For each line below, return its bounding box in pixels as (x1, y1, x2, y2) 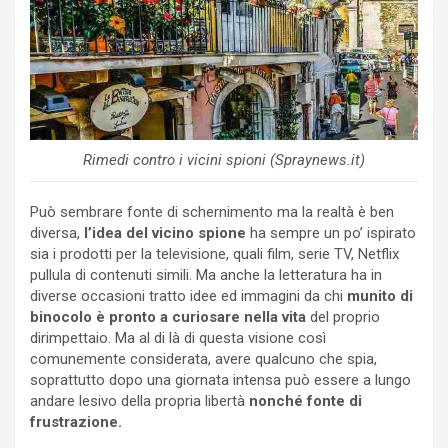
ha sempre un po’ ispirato (246, 223, 416, 242)
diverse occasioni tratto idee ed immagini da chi (30, 286, 347, 305)
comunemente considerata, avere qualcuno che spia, (30, 349, 377, 368)
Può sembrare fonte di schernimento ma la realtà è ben (30, 202, 394, 221)
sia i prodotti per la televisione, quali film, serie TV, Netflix (30, 244, 399, 263)
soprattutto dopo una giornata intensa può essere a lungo (30, 370, 411, 389)
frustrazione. (30, 412, 122, 431)
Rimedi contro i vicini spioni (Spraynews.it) (83, 150, 365, 169)
